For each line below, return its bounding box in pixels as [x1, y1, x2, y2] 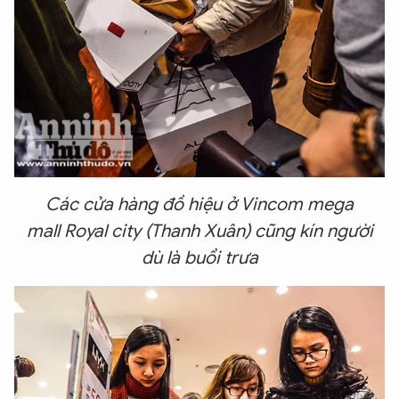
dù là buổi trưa [141, 246, 258, 269]
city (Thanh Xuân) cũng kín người [110, 219, 373, 242]
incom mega [252, 192, 354, 216]
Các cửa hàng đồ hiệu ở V [45, 192, 252, 216]
